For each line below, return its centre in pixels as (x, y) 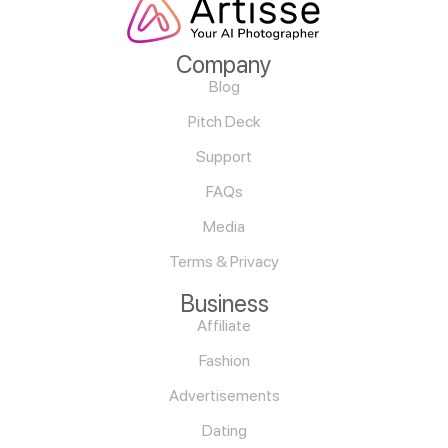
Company (224, 65)
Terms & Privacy (224, 262)
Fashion (224, 361)
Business (224, 304)
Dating (224, 431)
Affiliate (224, 326)
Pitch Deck (224, 122)
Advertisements (224, 396)
